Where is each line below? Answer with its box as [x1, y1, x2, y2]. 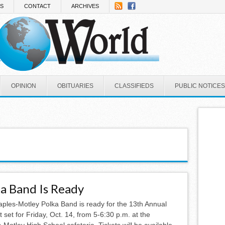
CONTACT [24, 3, 51, 9]
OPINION [11, 82, 36, 89]
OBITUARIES [57, 82, 93, 89]
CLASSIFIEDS [115, 82, 154, 89]
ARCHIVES [71, 3, 99, 9]
